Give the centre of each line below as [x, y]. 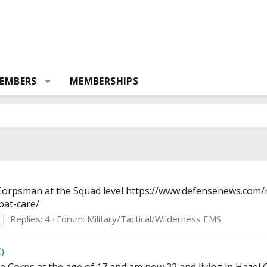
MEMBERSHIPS [104, 81]
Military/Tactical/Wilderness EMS [154, 219]
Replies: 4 [30, 219]
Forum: [72, 219]
